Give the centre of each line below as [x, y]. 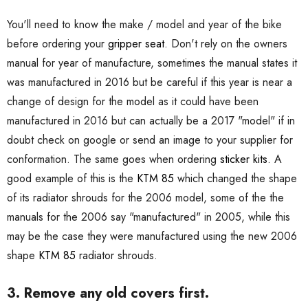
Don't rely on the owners [228, 44]
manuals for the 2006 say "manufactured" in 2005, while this [148, 217]
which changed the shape [235, 179]
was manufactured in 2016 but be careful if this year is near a [150, 82]
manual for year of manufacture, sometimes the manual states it [152, 63]
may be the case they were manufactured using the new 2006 [152, 236]
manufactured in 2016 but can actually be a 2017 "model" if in [151, 121]
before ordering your [57, 44]
